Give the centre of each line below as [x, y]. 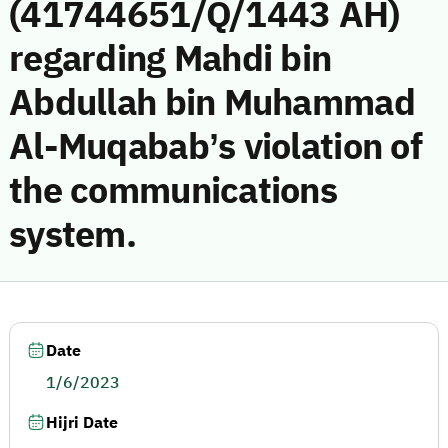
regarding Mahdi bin [170, 59]
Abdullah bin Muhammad [212, 103]
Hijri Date [82, 423]
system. [72, 235]
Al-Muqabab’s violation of [215, 147]
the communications [173, 191]
